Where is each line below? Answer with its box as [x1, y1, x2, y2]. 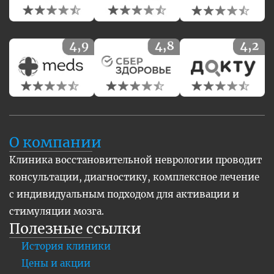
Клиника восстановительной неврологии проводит [9, 154, 262, 166]
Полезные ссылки [9, 220, 141, 238]
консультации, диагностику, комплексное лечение [9, 171, 259, 183]
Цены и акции [21, 257, 91, 270]
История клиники [21, 240, 111, 253]
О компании [9, 133, 102, 152]
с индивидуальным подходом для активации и [9, 188, 239, 201]
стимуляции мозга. [9, 206, 104, 218]
